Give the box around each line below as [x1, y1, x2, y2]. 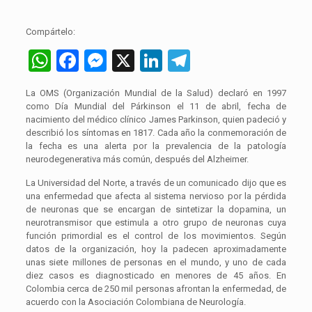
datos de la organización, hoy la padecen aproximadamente [25, 244, 287, 255]
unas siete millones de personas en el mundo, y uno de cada [25, 257, 287, 268]
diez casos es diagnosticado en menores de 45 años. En [25, 270, 287, 281]
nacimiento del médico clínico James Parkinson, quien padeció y [25, 114, 287, 125]
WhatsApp [50, 47, 151, 75]
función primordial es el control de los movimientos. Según [25, 231, 287, 242]
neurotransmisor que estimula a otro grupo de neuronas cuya [25, 217, 287, 228]
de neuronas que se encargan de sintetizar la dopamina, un [25, 204, 287, 215]
